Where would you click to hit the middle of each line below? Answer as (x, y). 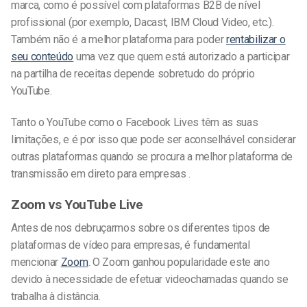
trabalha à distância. (56, 297)
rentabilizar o (256, 39)
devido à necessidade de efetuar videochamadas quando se (150, 280)
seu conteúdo (42, 56)
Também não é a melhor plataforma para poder (119, 39)
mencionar (36, 262)
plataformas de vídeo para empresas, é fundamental (131, 245)
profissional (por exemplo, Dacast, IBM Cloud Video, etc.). (143, 22)
